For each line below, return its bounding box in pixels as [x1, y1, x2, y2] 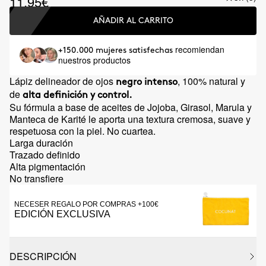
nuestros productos [58, 54, 131, 66]
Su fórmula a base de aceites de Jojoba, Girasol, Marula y [9, 100, 252, 114]
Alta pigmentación [9, 160, 85, 173]
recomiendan [175, 43, 224, 55]
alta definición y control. [20, 91, 132, 100]
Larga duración [9, 136, 73, 150]
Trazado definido [9, 148, 80, 161]
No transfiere [9, 172, 64, 185]
